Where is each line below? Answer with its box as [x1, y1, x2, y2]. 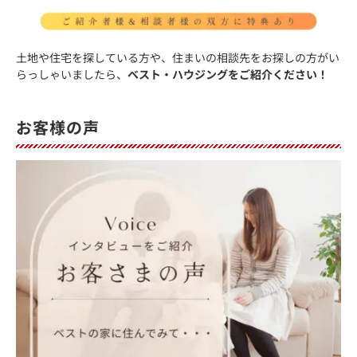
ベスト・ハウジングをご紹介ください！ [127, 65, 328, 82]
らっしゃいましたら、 [16, 65, 127, 82]
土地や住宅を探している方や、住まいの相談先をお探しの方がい [16, 49, 339, 65]
